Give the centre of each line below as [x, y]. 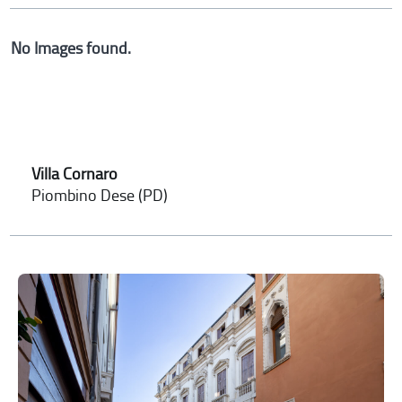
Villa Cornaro [75, 174]
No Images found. [71, 48]
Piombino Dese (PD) [100, 195]
